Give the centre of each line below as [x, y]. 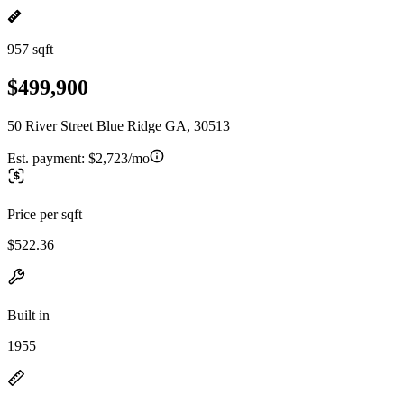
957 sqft [30, 49]
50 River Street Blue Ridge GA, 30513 [119, 125]
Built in [28, 315]
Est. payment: [48, 158]
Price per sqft [45, 214]
